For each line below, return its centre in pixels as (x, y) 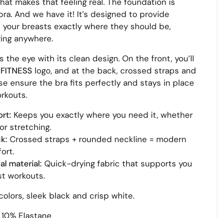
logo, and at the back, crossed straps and (114, 70)
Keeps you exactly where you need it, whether (102, 115)
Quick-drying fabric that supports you (117, 163)
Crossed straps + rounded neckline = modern (97, 139)
